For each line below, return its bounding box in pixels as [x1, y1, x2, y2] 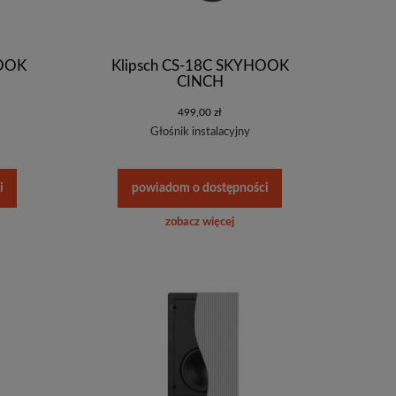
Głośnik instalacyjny [149, 126, 250, 138]
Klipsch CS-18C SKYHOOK [110, 57, 289, 73]
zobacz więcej [165, 217, 234, 229]
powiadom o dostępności [131, 181, 269, 195]
